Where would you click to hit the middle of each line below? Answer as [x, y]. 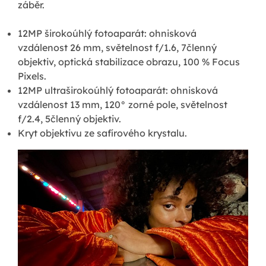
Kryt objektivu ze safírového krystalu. [102, 133]
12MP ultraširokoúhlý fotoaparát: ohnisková [118, 90]
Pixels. [32, 76]
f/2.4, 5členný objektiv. [69, 118]
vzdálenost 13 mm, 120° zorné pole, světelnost [123, 104]
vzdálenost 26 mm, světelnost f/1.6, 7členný [117, 47]
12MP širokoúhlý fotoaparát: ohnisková [107, 33]
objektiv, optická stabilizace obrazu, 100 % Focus [129, 61]
